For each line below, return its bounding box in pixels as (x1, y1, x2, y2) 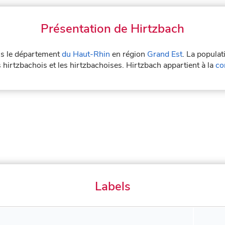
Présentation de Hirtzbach (41, 20, 184, 37)
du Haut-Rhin (62, 48, 110, 60)
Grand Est (147, 48, 182, 60)
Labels (94, 178, 131, 194)
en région (110, 48, 147, 60)
